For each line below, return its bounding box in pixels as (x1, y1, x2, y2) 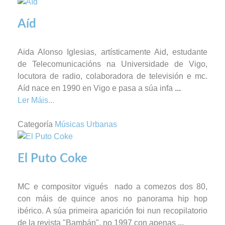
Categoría (18, 120, 53, 129)
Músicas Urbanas (55, 120, 117, 129)
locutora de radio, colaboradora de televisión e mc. (18, 71, 207, 80)
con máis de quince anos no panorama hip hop (18, 194, 207, 203)
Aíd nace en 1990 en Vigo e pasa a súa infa (18, 83, 175, 92)
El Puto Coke (18, 153, 87, 165)
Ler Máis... (18, 95, 54, 104)
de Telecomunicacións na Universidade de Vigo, (18, 59, 207, 68)
